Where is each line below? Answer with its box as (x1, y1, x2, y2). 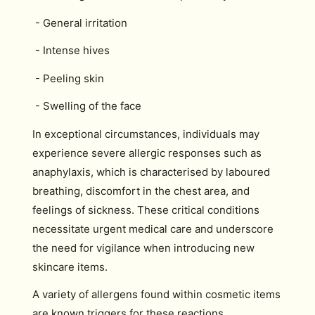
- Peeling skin (32, 71, 104, 85)
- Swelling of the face (32, 99, 141, 112)
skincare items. (32, 259, 108, 274)
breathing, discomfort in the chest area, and (32, 184, 250, 198)
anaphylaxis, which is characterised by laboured (32, 165, 270, 179)
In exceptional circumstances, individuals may (32, 127, 259, 141)
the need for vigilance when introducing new (32, 240, 255, 255)
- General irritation (32, 15, 127, 30)
